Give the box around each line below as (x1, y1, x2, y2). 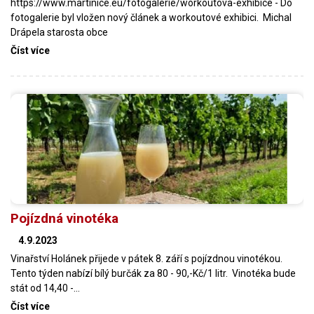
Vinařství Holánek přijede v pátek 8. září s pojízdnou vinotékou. (11, 252, 282, 264)
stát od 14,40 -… (11, 282, 80, 294)
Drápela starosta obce (11, 27, 108, 39)
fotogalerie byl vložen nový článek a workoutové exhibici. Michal (11, 12, 292, 24)
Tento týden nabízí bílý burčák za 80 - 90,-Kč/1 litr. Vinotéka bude (11, 267, 296, 279)
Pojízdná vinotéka (11, 210, 118, 226)
